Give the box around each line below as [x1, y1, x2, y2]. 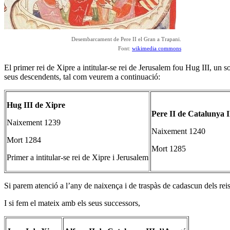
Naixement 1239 [7, 118, 61, 127]
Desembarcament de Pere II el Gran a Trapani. [71, 35, 181, 42]
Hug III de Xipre [7, 100, 65, 109]
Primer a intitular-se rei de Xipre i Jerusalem [7, 152, 148, 162]
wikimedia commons [132, 45, 181, 51]
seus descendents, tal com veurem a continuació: [4, 72, 160, 81]
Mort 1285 [151, 144, 186, 153]
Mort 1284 [7, 135, 41, 144]
